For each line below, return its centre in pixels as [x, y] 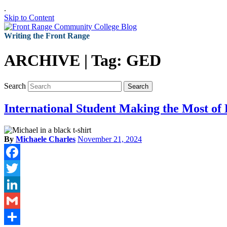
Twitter [15, 184]
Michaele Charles [46, 139]
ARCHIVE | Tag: [65, 61]
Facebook [20, 168]
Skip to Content [29, 17]
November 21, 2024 [110, 139]
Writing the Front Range [47, 36]
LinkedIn [19, 200]
